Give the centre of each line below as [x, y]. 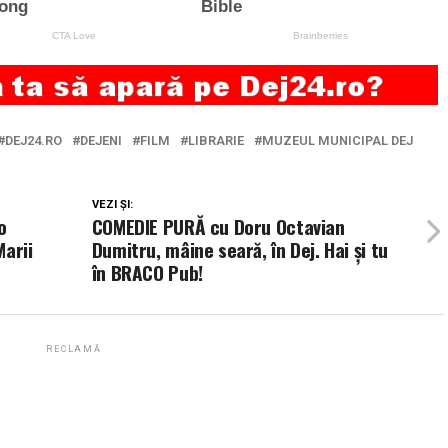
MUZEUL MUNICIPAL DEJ [337, 140]
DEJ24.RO [33, 140]
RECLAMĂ [74, 348]
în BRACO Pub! [147, 272]
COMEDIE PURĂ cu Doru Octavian [218, 226]
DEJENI [101, 140]
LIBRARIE [216, 140]
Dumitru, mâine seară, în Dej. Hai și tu [239, 249]
